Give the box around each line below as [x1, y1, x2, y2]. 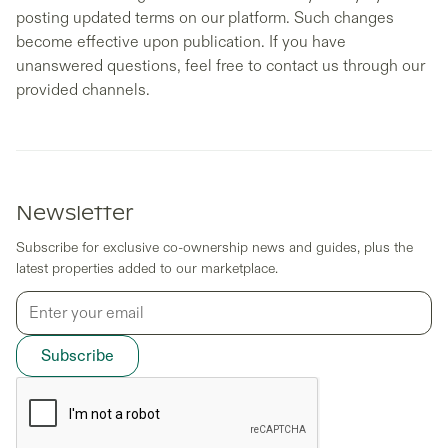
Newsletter [16, 204, 134, 224]
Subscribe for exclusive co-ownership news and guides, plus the [16, 239, 413, 256]
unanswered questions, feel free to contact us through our [16, 56, 425, 76]
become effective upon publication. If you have [16, 32, 346, 52]
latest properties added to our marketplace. [16, 260, 278, 277]
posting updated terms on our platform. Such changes [16, 8, 394, 28]
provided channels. [16, 80, 150, 100]
